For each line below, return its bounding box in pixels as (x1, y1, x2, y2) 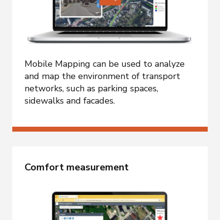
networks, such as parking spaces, (25, 82, 158, 95)
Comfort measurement (25, 160, 129, 174)
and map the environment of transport (25, 70, 180, 82)
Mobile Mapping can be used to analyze (25, 58, 185, 70)
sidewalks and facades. (25, 95, 115, 107)
